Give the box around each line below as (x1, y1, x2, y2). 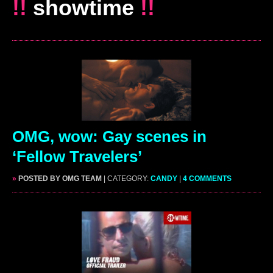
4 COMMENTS (183, 174, 232, 183)
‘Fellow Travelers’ (12, 147, 142, 166)
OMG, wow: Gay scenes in (12, 127, 207, 146)
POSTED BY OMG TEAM (16, 174, 102, 183)
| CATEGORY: (104, 174, 151, 183)
